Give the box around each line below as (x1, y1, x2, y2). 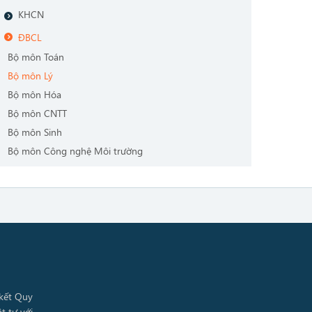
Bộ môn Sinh (8, 125, 62, 139)
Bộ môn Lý (8, 69, 53, 83)
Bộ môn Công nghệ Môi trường (8, 144, 143, 158)
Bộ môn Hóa (8, 88, 61, 102)
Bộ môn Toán (8, 50, 64, 64)
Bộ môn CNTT (8, 107, 67, 120)
